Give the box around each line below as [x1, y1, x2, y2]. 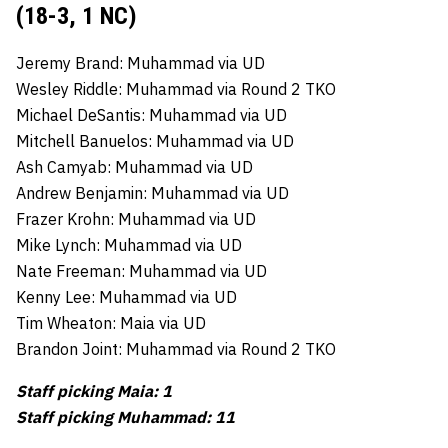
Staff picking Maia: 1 [16, 380, 172, 401]
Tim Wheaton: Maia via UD [16, 312, 206, 333]
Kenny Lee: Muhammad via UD [16, 286, 237, 307]
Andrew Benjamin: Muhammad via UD [16, 182, 289, 203]
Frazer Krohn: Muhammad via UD [16, 208, 256, 229]
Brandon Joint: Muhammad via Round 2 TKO [16, 338, 336, 359]
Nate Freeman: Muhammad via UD [16, 260, 267, 281]
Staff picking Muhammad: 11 [16, 406, 235, 427]
